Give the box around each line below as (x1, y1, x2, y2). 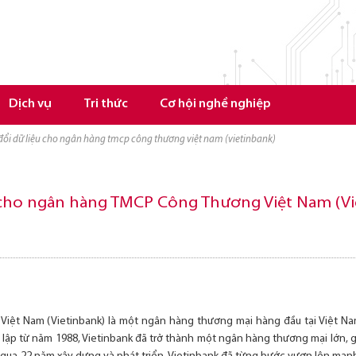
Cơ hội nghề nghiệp (160, 99, 271, 110)
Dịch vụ (9, 99, 52, 110)
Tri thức (83, 99, 128, 110)
